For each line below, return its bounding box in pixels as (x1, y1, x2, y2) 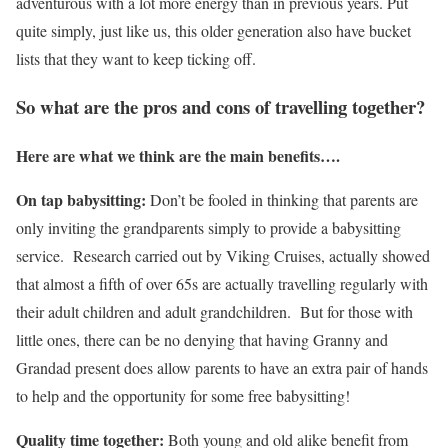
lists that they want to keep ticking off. (16, 47, 261, 69)
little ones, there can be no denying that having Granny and (16, 329, 388, 350)
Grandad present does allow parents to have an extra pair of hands (16, 357, 428, 378)
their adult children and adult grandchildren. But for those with (16, 301, 413, 322)
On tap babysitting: (16, 188, 146, 211)
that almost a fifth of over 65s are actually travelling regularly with (16, 273, 428, 294)
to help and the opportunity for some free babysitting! (16, 385, 350, 406)
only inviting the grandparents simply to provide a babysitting (16, 217, 401, 238)
